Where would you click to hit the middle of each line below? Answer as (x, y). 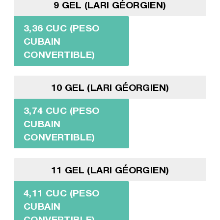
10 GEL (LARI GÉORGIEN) (110, 87)
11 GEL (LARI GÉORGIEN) (110, 169)
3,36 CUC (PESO (61, 27)
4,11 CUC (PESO (61, 192)
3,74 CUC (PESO (61, 110)
